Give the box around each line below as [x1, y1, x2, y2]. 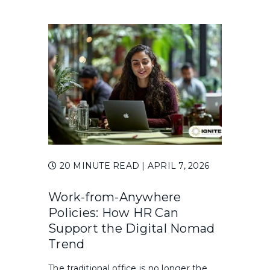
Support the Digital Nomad [48, 221, 215, 236]
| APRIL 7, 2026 [142, 160, 209, 172]
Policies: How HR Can [48, 206, 178, 221]
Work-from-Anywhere [48, 190, 181, 205]
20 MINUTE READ [57, 160, 142, 172]
